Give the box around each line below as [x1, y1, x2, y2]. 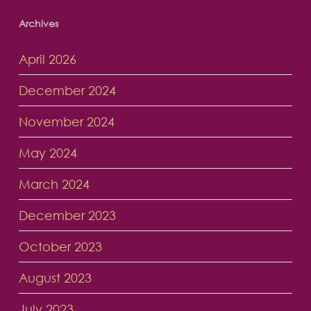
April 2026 [18, 51, 76, 67]
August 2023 [18, 270, 92, 286]
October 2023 [18, 239, 102, 255]
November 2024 [18, 114, 115, 130]
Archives [18, 17, 58, 30]
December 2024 [18, 83, 116, 99]
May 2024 [18, 145, 77, 161]
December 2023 [18, 208, 116, 224]
